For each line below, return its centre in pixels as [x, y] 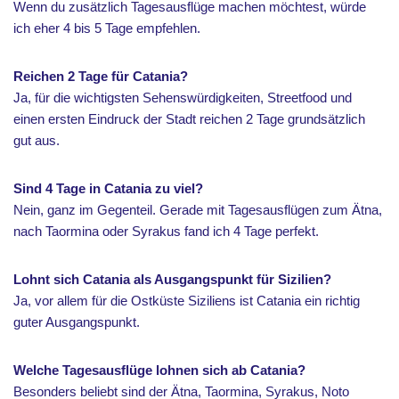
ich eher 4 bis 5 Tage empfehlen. [107, 28]
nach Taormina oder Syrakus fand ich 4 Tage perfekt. [166, 231]
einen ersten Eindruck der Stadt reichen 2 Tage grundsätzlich [189, 118]
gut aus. [37, 140]
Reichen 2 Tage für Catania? [101, 76]
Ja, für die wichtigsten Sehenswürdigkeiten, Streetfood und [183, 97]
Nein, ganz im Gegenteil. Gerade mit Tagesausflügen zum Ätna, [198, 209]
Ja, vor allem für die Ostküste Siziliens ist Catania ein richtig [187, 300]
